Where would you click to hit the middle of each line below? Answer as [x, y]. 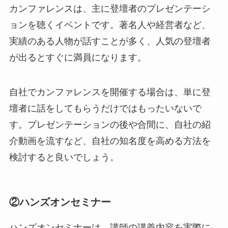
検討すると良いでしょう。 [64, 158]
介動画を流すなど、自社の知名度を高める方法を [110, 141]
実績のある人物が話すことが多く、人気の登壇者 [110, 41]
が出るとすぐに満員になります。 [78, 58]
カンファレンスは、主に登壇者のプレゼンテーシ [110, 9]
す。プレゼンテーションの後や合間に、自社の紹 [110, 125]
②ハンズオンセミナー [60, 202]
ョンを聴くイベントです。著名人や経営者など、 [110, 25]
